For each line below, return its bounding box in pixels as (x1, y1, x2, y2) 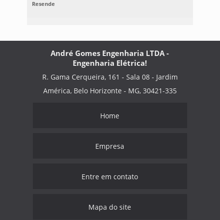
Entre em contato (82, 172, 138, 182)
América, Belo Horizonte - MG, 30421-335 (43, 86, 177, 96)
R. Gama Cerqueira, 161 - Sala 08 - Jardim (42, 72, 178, 82)
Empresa (95, 141, 125, 151)
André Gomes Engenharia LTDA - (51, 48, 169, 58)
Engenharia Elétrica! (73, 58, 147, 68)
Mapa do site (88, 202, 132, 212)
